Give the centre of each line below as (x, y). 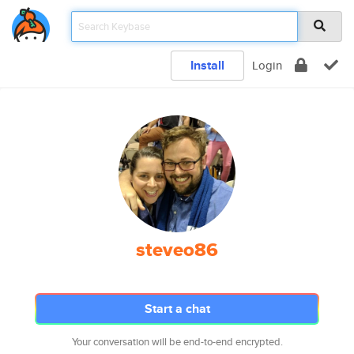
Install (207, 65)
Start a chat (177, 309)
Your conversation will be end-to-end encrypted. (177, 342)
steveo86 (177, 250)
